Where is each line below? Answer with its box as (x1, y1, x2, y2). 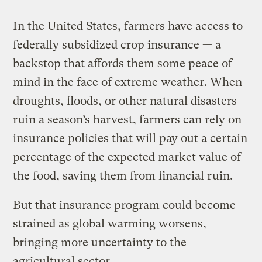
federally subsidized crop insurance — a (13, 38, 222, 52)
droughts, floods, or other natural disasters (13, 94, 237, 108)
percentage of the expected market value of (13, 150, 242, 164)
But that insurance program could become (13, 198, 236, 212)
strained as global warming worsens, (13, 217, 207, 231)
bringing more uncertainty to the (13, 236, 187, 250)
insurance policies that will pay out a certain (13, 132, 248, 146)
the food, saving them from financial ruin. (13, 169, 236, 183)
